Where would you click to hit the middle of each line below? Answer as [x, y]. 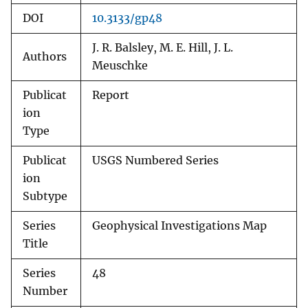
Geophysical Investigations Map [179, 226]
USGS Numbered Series [155, 161]
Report [111, 96]
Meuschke [120, 66]
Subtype [45, 197]
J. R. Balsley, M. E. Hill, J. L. [163, 48]
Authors [45, 57]
